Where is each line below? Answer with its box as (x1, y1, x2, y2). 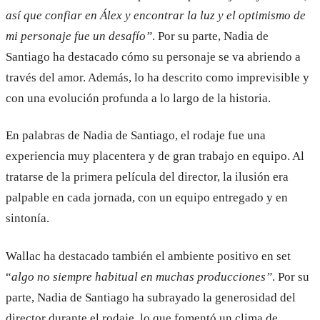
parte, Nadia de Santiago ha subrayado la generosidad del (6, 291, 296, 305)
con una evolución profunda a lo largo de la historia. (6, 91, 271, 105)
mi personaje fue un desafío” (6, 29, 152, 43)
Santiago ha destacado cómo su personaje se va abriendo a (6, 49, 301, 64)
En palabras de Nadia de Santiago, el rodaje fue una (6, 129, 266, 143)
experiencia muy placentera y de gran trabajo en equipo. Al (6, 149, 304, 164)
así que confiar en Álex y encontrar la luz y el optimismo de (6, 8, 306, 22)
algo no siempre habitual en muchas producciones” (11, 270, 272, 284)
